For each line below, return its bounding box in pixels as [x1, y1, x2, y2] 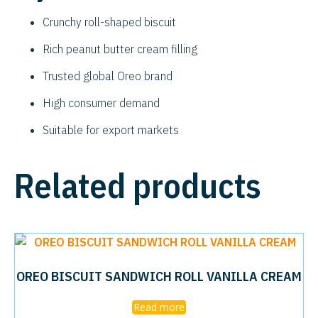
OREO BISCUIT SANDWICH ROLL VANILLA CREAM [16, 267, 302, 285]
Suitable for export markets [43, 122, 179, 137]
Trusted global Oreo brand [43, 68, 172, 83]
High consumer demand [43, 95, 160, 110]
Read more [133, 300, 185, 314]
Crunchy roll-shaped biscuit [43, 14, 176, 29]
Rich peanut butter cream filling [43, 41, 197, 56]
